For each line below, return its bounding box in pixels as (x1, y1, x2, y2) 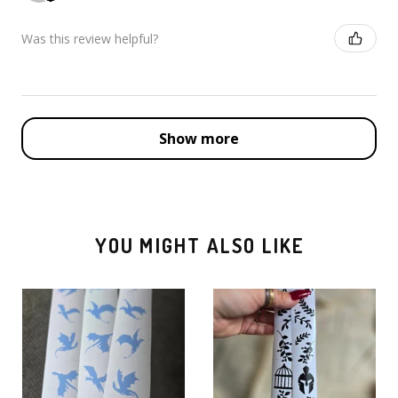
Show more (159, 129, 239, 149)
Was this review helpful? (21, 29, 158, 47)
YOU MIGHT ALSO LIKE (94, 233, 306, 259)
